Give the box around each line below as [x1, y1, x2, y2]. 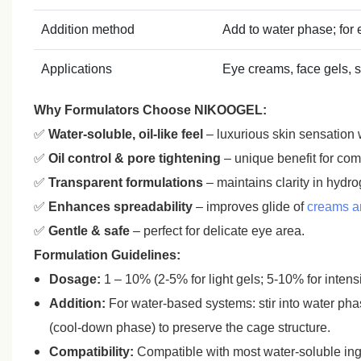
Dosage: [49, 272, 102, 286]
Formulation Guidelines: [33, 247, 180, 262]
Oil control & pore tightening [48, 151, 221, 165]
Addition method [40, 22, 135, 36]
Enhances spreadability [48, 199, 193, 214]
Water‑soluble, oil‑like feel [48, 127, 203, 141]
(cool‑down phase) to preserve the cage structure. [49, 320, 331, 334]
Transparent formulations [48, 175, 203, 189]
